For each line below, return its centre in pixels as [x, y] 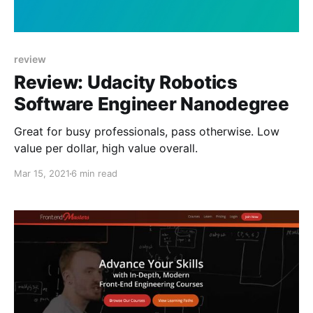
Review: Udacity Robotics [126, 82]
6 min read [94, 174]
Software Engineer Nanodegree [152, 104]
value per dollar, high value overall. [106, 148]
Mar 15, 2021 [42, 174]
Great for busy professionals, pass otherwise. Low [147, 132]
